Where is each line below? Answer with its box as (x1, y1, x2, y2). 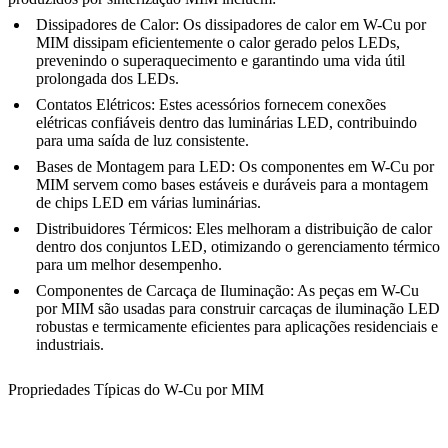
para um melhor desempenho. (36, 255, 222, 273)
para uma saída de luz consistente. (36, 131, 249, 149)
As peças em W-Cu (294, 281, 419, 299)
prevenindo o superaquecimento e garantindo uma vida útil (36, 51, 405, 69)
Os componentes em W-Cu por (235, 157, 434, 175)
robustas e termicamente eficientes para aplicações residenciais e (36, 317, 438, 335)
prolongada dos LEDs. (36, 69, 179, 87)
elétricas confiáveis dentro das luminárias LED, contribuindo (36, 113, 417, 131)
